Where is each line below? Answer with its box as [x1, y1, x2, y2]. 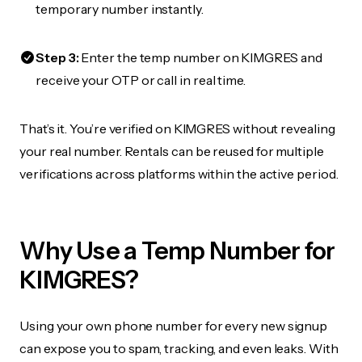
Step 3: [36, 49, 79, 65]
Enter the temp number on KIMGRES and [78, 49, 322, 65]
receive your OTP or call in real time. [36, 72, 246, 88]
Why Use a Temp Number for [19, 236, 335, 266]
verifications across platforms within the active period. [19, 166, 339, 182]
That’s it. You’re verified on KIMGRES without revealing [19, 120, 335, 137]
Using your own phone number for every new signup [19, 318, 328, 334]
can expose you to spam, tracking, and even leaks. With [19, 340, 339, 356]
